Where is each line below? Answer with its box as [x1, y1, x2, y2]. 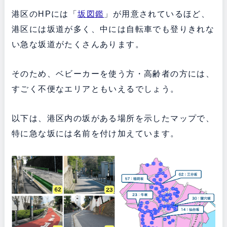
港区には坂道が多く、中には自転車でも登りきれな [11, 24, 215, 33]
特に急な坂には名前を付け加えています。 [11, 129, 179, 138]
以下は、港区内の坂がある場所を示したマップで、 [11, 113, 215, 123]
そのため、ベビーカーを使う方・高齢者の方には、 [11, 69, 215, 78]
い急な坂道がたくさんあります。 [11, 40, 144, 49]
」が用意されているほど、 [104, 9, 210, 18]
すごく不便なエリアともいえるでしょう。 [11, 84, 179, 93]
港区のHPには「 [11, 9, 78, 18]
